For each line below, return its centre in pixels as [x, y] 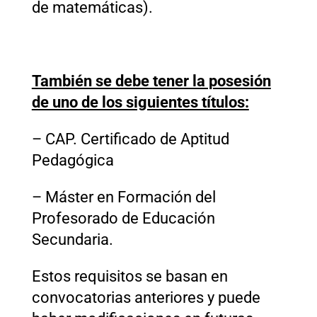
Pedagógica [73, 160]
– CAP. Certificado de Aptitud [130, 139]
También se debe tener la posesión [151, 81]
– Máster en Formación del [123, 197]
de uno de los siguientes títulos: [140, 102]
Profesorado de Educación [123, 218]
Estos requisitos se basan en [129, 276]
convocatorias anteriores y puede [146, 297]
